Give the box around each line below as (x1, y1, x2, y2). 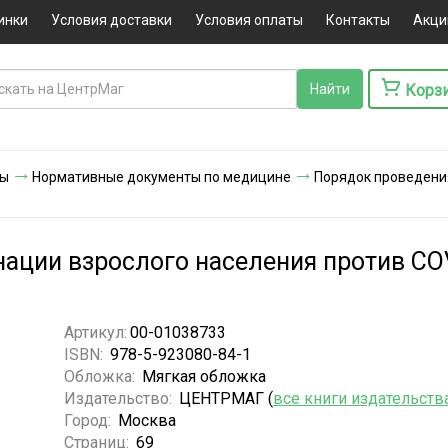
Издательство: (63, 388, 176, 408)
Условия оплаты (194, 12, 303, 28)
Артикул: (63, 322, 127, 342)
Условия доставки (50, 12, 172, 28)
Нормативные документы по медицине (32, 168, 291, 185)
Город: (63, 410, 115, 430)
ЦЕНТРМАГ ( (178, 388, 273, 408)
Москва (117, 410, 176, 430)
